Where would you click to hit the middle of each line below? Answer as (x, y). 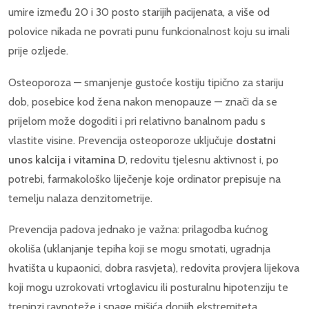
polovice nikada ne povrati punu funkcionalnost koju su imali (149, 32)
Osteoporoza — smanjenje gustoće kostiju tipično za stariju (146, 82)
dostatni (256, 140)
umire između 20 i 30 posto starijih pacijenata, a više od (139, 12)
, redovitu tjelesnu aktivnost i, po (202, 159)
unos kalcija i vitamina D (67, 159)
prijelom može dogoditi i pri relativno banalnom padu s (137, 121)
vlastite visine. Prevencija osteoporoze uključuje (122, 140)
